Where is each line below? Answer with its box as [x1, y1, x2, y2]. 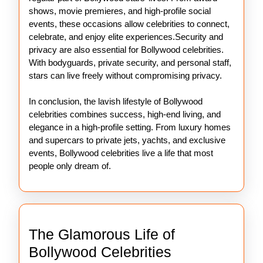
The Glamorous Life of [29, 226, 175, 242]
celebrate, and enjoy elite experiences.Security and [29, 32, 223, 42]
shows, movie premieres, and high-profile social [29, 6, 211, 16]
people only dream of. [29, 161, 111, 171]
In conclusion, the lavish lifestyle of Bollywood [29, 96, 203, 106]
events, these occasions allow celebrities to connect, [29, 19, 230, 29]
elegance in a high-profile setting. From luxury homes [29, 122, 231, 132]
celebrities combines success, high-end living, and [29, 109, 221, 119]
